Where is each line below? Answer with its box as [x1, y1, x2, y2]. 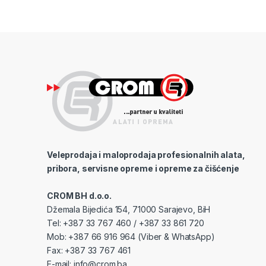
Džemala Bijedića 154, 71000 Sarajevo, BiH [47, 204, 211, 214]
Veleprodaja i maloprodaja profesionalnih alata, [47, 149, 245, 160]
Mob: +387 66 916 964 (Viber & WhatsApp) [47, 231, 215, 242]
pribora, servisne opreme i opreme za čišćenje [47, 163, 239, 173]
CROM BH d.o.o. [47, 190, 112, 201]
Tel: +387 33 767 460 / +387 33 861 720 [47, 217, 204, 228]
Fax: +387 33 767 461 [47, 245, 131, 255]
